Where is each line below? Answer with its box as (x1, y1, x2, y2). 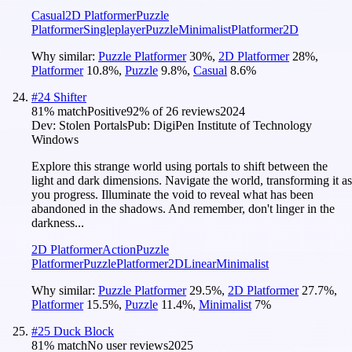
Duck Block (53, 324, 114, 338)
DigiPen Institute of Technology (153, 118, 312, 132)
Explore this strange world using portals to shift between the (31, 159, 328, 173)
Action (102, 242, 136, 256)
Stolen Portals (59, 118, 127, 132)
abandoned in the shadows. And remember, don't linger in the (31, 201, 335, 215)
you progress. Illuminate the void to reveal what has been (31, 187, 313, 201)
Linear (184, 256, 216, 270)
